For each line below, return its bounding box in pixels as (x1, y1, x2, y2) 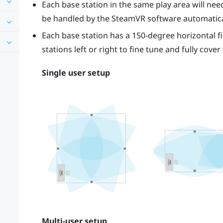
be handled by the (41, 12, 111, 24)
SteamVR (111, 12, 145, 24)
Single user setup (41, 67, 110, 79)
